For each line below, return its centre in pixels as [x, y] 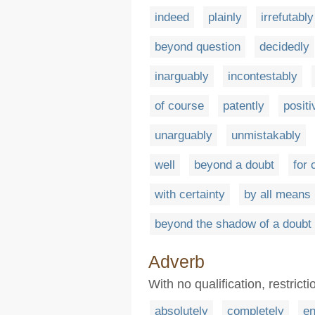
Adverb [176, 262]
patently [244, 106]
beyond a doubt [234, 165]
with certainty [190, 194]
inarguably [182, 76]
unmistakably [266, 135]
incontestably [263, 76]
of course [179, 106]
